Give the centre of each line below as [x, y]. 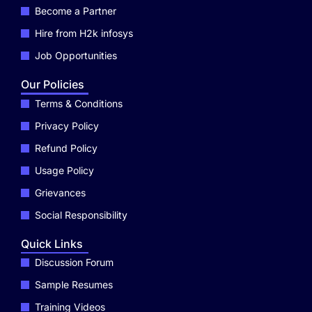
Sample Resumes [74, 284]
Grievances [60, 192]
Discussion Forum [74, 262]
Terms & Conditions [79, 103]
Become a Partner [76, 11]
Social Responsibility [81, 214]
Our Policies [53, 84]
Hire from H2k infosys [84, 33]
